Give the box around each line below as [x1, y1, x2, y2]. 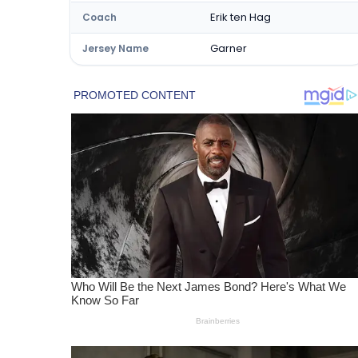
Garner [210, 41, 247, 56]
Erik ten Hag [210, 10, 271, 25]
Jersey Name [82, 42, 149, 55]
